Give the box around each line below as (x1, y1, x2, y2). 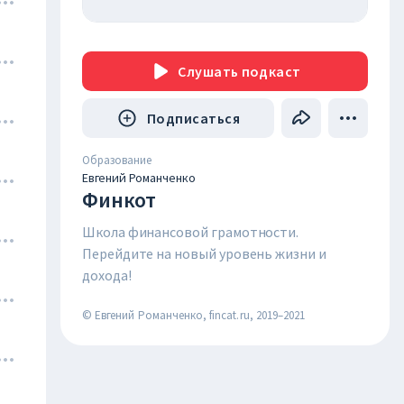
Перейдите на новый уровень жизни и (82, 244, 326, 262)
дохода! (82, 266, 132, 284)
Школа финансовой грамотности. (82, 223, 299, 241)
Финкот (82, 186, 156, 214)
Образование (82, 152, 151, 168)
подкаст (241, 62, 301, 80)
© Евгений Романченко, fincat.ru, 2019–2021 (82, 308, 306, 323)
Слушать (178, 62, 239, 80)
